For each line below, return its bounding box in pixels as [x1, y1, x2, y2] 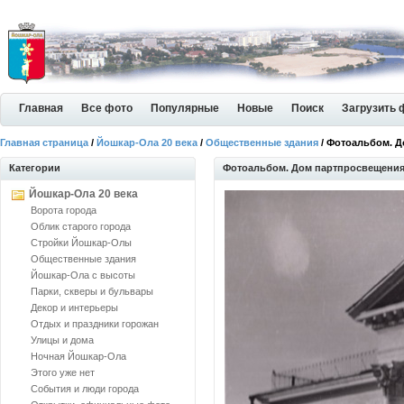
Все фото [81, 102, 133, 115]
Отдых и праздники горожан [31, 318, 159, 329]
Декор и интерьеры [31, 302, 118, 313]
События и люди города [31, 383, 139, 394]
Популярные [151, 102, 219, 115]
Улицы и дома [31, 335, 94, 345]
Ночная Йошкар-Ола [31, 351, 126, 362]
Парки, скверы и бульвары [31, 286, 153, 297]
